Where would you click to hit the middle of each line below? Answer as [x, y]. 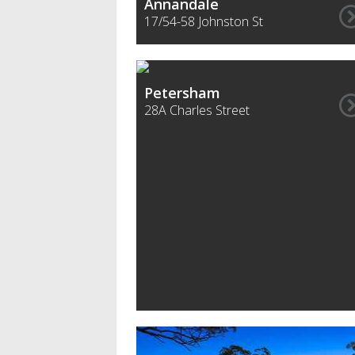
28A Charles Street [197, 110]
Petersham [182, 93]
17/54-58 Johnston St [204, 21]
